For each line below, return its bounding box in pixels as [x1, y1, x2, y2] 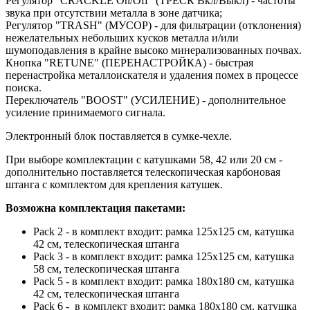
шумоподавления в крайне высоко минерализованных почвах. [6, 44, 302, 56]
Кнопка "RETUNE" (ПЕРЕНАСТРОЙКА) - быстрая [6, 56, 253, 69]
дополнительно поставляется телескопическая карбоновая [6, 165, 280, 178]
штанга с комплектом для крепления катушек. [6, 178, 223, 190]
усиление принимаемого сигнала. [6, 106, 165, 118]
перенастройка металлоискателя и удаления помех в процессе [6, 69, 298, 81]
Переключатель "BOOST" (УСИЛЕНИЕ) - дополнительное [6, 93, 286, 106]
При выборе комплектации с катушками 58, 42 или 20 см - [6, 153, 282, 165]
